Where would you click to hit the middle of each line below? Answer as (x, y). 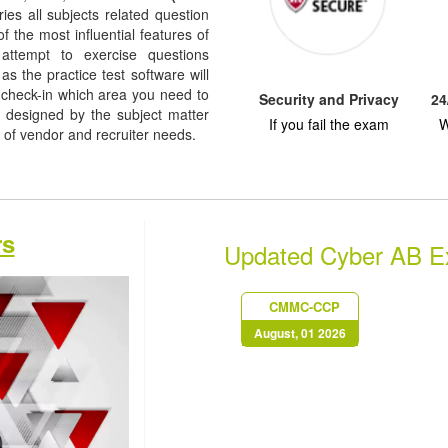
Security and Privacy (329, 98)
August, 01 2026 (299, 332)
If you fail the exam (329, 123)
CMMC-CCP (304, 306)
